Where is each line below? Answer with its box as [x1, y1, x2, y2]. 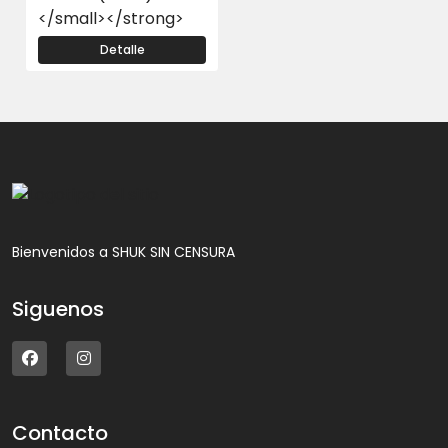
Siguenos [12, 294, 104, 323]
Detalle [99, 41, 145, 58]
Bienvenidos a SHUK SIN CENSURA [12, 241, 235, 262]
